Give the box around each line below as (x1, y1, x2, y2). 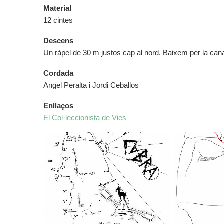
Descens (43, 36, 73, 45)
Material (43, 4, 71, 12)
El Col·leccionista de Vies (43, 113, 126, 122)
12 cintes (43, 16, 73, 24)
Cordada (43, 69, 73, 77)
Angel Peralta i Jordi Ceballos (43, 81, 139, 89)
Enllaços (43, 101, 73, 110)
